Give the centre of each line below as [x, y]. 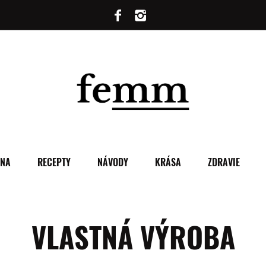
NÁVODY [113, 162]
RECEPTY [54, 162]
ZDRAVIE [224, 162]
